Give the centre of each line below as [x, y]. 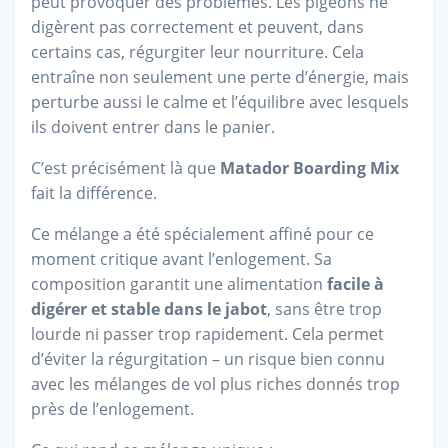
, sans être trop [324, 308]
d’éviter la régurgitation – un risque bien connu [208, 358]
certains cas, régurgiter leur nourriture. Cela [197, 51]
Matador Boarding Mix [309, 167]
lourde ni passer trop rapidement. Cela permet [207, 333]
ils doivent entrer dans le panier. [153, 126]
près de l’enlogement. [112, 408]
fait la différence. [94, 192]
